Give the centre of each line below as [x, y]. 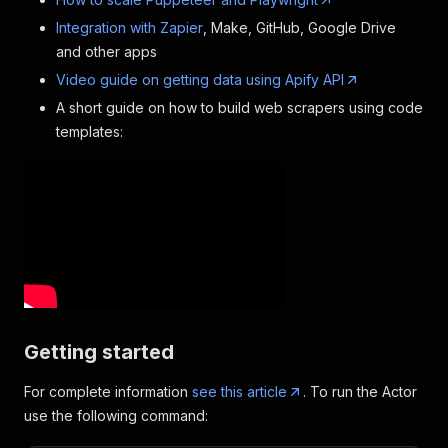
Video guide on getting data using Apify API [200, 79]
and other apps [106, 51]
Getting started [99, 352]
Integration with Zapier [129, 27]
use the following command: [116, 416]
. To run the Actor [360, 392]
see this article [239, 392]
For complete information [108, 392]
